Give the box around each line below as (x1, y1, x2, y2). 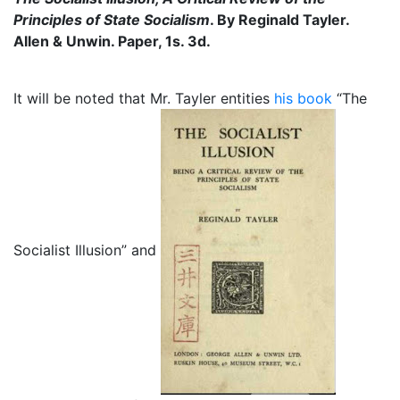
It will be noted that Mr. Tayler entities (13, 88, 274, 107)
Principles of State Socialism (13, 10, 210, 29)
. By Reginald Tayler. (210, 10, 349, 29)
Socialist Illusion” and (13, 240, 161, 259)
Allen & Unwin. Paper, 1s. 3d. (13, 31, 214, 50)
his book (274, 88, 332, 107)
